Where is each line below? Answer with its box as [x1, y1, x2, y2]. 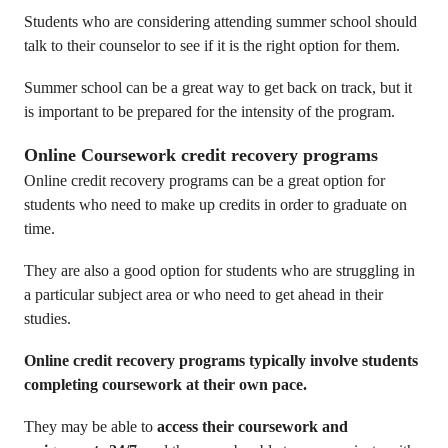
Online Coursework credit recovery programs [24, 145, 378, 165]
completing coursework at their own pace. [24, 376, 307, 393]
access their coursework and [157, 418, 348, 435]
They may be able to [24, 418, 157, 435]
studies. [24, 310, 71, 327]
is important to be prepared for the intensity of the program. [24, 103, 395, 120]
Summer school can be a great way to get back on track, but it [24, 79, 412, 96]
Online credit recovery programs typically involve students [24, 352, 418, 369]
